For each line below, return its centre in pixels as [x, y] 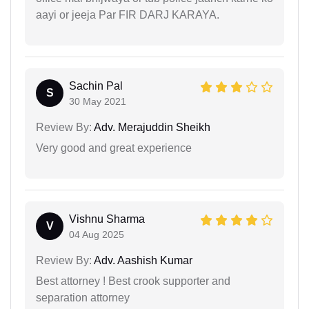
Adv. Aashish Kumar [142, 261]
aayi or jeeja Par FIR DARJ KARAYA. [128, 15]
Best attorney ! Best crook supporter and [133, 281]
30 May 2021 [98, 102]
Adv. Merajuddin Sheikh [151, 128]
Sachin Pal [96, 86]
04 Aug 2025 [97, 235]
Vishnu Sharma [107, 219]
